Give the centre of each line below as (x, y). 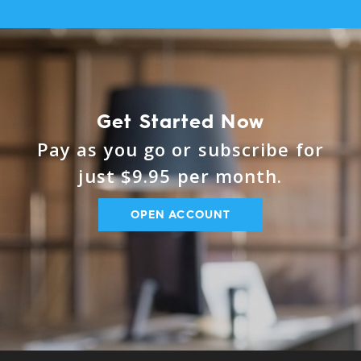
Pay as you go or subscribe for (180, 149)
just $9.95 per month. (180, 176)
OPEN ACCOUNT (180, 215)
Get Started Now (180, 121)
